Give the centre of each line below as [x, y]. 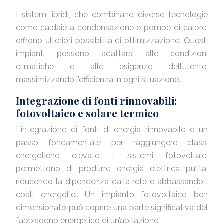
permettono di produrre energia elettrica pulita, [112, 169]
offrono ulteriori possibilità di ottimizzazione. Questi [112, 41]
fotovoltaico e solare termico [87, 113]
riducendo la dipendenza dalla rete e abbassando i [112, 182]
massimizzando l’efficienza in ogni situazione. [98, 80]
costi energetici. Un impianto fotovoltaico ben [112, 195]
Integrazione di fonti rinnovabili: [96, 100]
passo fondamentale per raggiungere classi [112, 143]
